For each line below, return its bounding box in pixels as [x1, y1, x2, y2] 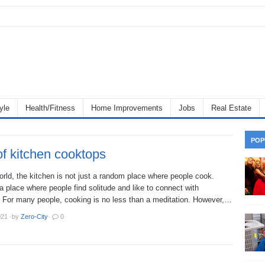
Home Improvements [91, 104, 163, 112]
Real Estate [211, 104, 251, 112]
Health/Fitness [25, 104, 75, 112]
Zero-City [21, 213, 48, 220]
